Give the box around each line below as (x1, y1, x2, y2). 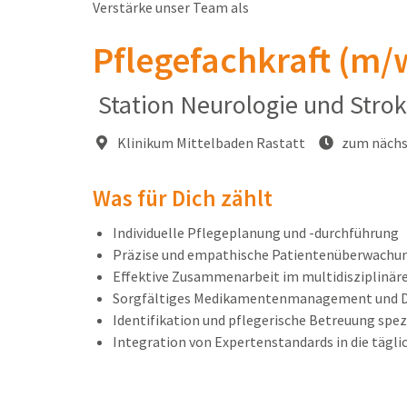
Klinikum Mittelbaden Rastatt (114, 134, 305, 153)
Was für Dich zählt (93, 184, 273, 213)
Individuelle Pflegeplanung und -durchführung (113, 223, 399, 243)
